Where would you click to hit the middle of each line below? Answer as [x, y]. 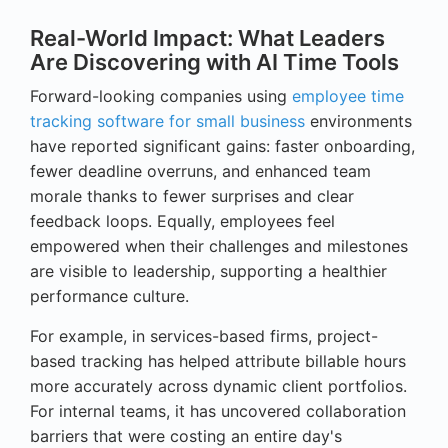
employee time [348, 96]
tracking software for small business [167, 121]
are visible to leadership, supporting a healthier [208, 271]
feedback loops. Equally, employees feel [182, 221]
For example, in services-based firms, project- [204, 336]
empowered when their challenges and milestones [219, 246]
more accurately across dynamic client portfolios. [218, 386]
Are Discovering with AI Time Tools [214, 62]
